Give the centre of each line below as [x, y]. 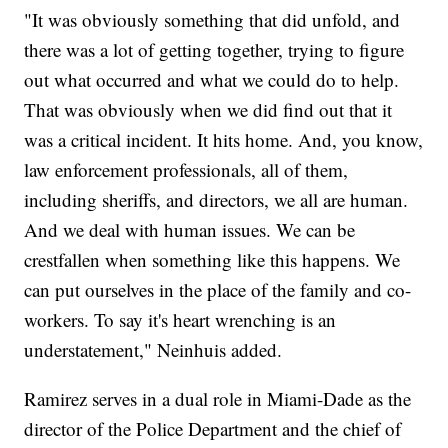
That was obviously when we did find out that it [208, 109]
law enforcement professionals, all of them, [186, 169]
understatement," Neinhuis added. [153, 349]
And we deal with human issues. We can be [190, 229]
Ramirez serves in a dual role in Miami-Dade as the [218, 398]
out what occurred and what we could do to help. [212, 79]
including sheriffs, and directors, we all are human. [216, 199]
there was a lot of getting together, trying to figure [214, 49]
